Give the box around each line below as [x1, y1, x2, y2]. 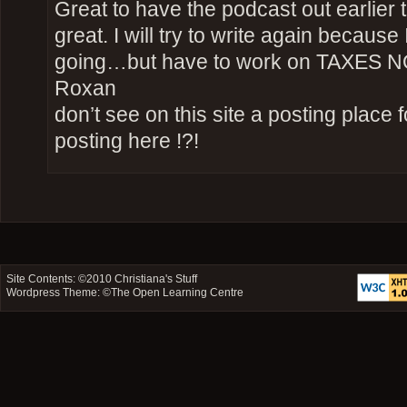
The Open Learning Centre [111, 286, 244, 300]
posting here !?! [54, 130, 199, 154]
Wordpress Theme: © [6, 286, 112, 300]
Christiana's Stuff [114, 273, 198, 286]
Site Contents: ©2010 [6, 273, 115, 286]
